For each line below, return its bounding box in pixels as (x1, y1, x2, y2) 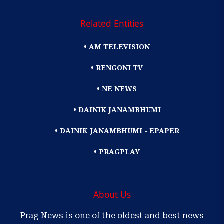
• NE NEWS (97, 84, 137, 94)
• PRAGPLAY (94, 147, 140, 157)
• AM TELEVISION (84, 42, 150, 52)
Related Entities (80, 17, 143, 30)
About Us (93, 188, 131, 201)
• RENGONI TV (91, 63, 143, 73)
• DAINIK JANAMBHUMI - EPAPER (54, 126, 179, 136)
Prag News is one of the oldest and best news (20, 211, 204, 221)
